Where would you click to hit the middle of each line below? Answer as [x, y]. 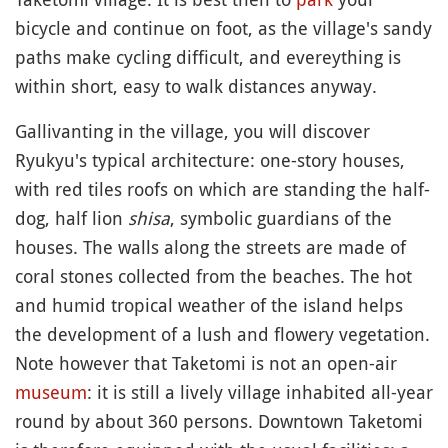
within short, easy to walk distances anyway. [196, 86]
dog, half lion [71, 218]
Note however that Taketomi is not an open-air [206, 363]
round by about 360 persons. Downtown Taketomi [219, 421]
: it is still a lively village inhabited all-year [260, 392]
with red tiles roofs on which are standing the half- [222, 189]
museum [51, 392]
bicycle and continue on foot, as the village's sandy [223, 28]
